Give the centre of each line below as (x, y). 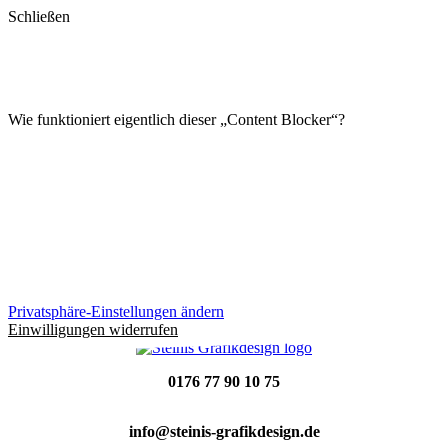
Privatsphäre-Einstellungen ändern (116, 311)
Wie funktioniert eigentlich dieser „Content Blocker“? (176, 119)
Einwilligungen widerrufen (93, 329)
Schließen (39, 16)
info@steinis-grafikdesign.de (224, 431)
